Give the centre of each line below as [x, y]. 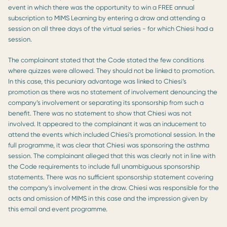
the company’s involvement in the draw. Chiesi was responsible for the [113, 187]
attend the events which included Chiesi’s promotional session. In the [112, 134]
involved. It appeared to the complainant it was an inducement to [107, 124]
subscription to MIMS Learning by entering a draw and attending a [107, 18]
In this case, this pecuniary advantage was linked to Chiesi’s [97, 81]
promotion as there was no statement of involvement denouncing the [113, 92]
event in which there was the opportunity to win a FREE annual [101, 7]
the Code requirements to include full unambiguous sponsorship [104, 166]
